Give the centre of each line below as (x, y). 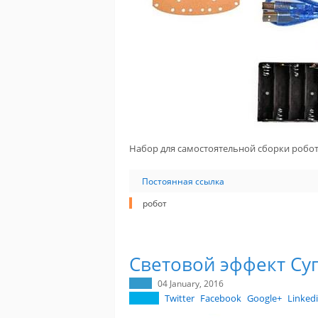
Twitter (180, 298)
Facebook (221, 298)
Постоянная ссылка (183, 181)
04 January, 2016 (191, 283)
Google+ (264, 298)
